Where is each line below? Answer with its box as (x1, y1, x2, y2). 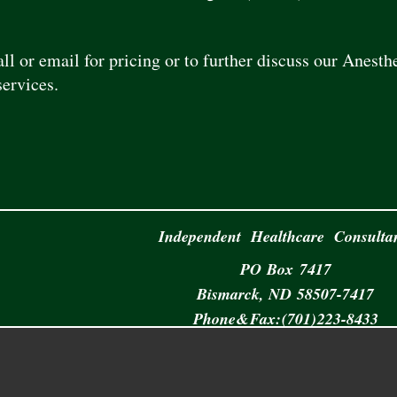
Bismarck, (197, 283, 264, 305)
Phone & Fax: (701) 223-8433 (192, 307, 378, 330)
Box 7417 (265, 258, 331, 280)
